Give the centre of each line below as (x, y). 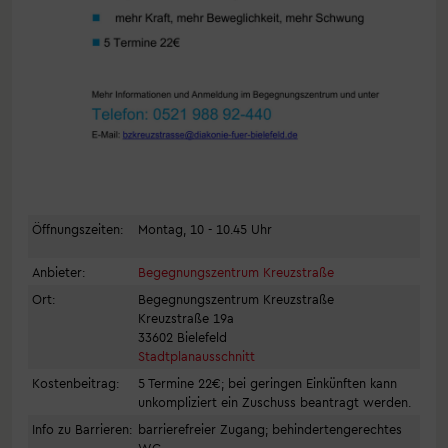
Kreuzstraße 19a (186, 317)
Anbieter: (58, 271)
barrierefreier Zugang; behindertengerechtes (270, 428)
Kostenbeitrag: (75, 382)
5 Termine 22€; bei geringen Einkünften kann (267, 382)
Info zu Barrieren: (82, 428)
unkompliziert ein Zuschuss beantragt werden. (274, 401)
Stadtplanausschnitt (196, 355)
